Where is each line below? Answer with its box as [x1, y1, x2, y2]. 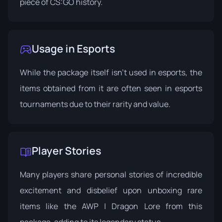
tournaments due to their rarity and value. [20, 99, 170, 110]
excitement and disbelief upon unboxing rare [20, 185, 202, 196]
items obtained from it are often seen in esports [20, 83, 202, 94]
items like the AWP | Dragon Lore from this [20, 201, 202, 212]
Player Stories [32, 144, 101, 158]
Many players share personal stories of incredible [20, 169, 202, 180]
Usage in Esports [32, 42, 115, 55]
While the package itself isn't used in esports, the [20, 67, 202, 78]
